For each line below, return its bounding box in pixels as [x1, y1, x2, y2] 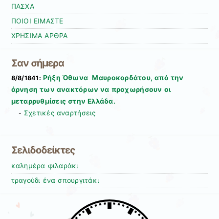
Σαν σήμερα [11, 57, 65, 69]
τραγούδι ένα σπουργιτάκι [11, 176, 100, 184]
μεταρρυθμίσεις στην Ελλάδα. [11, 97, 115, 106]
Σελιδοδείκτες [11, 144, 75, 156]
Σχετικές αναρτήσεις [23, 109, 96, 117]
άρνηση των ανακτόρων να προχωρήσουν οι [11, 86, 171, 94]
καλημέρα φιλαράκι [11, 161, 79, 170]
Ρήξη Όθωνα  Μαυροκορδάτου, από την [43, 74, 184, 82]
